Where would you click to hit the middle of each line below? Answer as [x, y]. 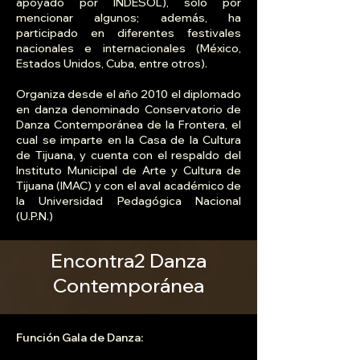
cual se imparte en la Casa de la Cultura [129, 140]
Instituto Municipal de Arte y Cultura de [129, 171]
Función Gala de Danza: [80, 338]
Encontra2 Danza [129, 261]
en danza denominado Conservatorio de [129, 110]
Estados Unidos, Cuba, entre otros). [112, 64]
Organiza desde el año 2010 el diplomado [129, 94]
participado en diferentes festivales [129, 33]
